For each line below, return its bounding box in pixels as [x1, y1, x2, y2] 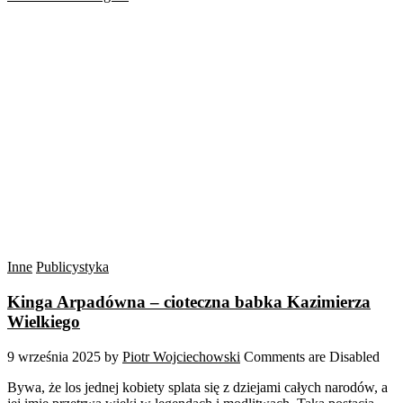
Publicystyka [36, 259, 109, 275]
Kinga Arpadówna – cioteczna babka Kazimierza [7, 291, 371, 311]
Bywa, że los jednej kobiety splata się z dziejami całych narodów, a [7, 379, 388, 395]
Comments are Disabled [244, 348, 380, 364]
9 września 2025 [7, 348, 101, 364]
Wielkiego [7, 311, 80, 331]
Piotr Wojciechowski [122, 348, 240, 364]
